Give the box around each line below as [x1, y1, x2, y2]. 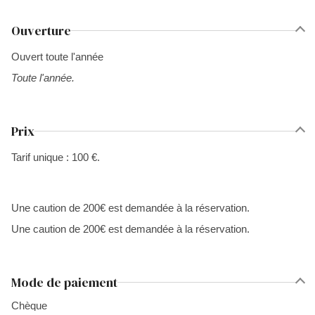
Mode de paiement [11, 274, 117, 291]
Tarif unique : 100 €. [11, 151, 100, 163]
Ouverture [11, 22, 71, 39]
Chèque [11, 300, 47, 311]
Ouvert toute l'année [11, 51, 103, 63]
